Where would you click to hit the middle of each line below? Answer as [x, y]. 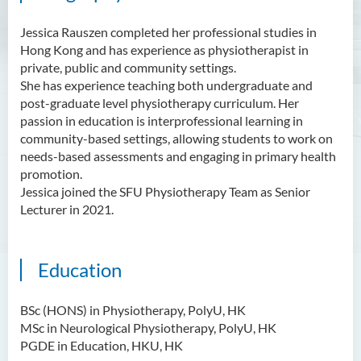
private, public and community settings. [128, 67]
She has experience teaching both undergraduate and [166, 85]
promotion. [54, 174]
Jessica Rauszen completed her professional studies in [168, 32]
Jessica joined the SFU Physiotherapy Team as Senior [165, 191]
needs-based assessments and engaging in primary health [178, 156]
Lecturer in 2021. [67, 209]
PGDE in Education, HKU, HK [102, 345]
